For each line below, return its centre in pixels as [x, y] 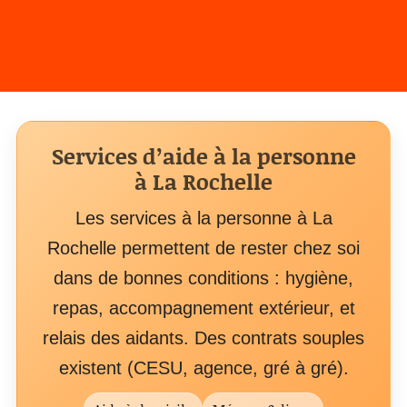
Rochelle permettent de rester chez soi [203, 248]
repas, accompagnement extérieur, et [203, 308]
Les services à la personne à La [203, 218]
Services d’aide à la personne [203, 156]
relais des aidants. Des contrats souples [203, 338]
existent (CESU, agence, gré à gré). [203, 368]
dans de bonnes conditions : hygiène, [203, 278]
